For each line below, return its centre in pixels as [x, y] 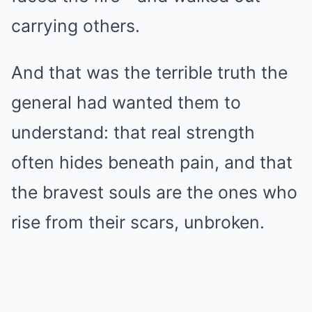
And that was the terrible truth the [149, 72]
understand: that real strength [133, 132]
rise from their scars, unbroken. [138, 222]
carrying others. [76, 25]
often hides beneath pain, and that [152, 162]
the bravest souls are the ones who [154, 192]
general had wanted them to [126, 102]
